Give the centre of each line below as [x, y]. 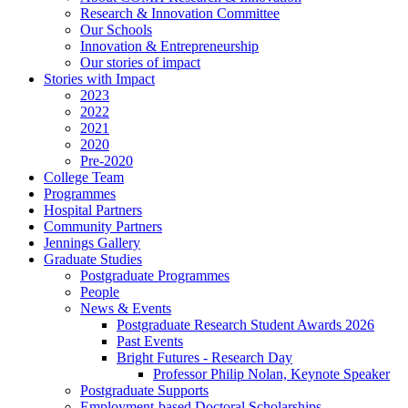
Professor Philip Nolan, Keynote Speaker [271, 374]
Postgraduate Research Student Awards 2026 [245, 325]
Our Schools [116, 30]
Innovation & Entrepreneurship [169, 46]
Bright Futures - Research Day [204, 358]
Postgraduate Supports [144, 391]
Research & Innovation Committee [180, 14]
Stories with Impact [99, 79]
